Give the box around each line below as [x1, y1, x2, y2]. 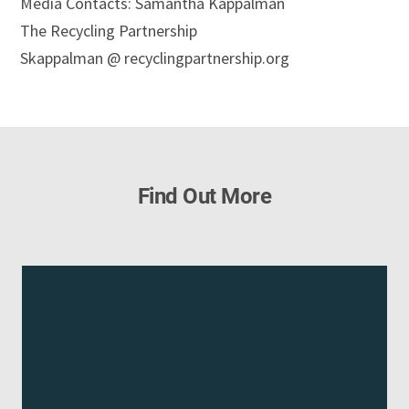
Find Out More [137, 183, 272, 209]
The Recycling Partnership [20, 19, 198, 41]
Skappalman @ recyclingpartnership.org [20, 47, 290, 68]
